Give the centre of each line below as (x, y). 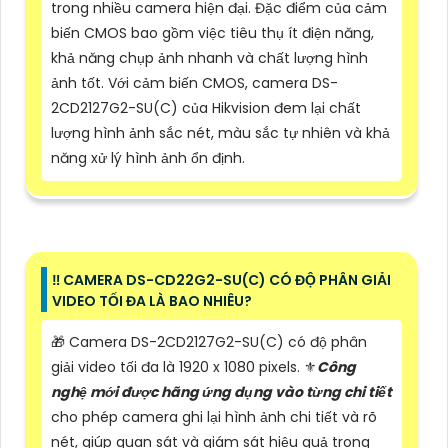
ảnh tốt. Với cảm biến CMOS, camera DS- (194, 83)
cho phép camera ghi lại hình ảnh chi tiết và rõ (214, 417)
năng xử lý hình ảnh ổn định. (148, 158)
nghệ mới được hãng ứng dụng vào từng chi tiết (221, 392)
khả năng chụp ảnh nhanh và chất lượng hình (209, 58)
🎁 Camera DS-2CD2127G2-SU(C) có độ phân (209, 342)
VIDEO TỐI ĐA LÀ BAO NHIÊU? (152, 301)
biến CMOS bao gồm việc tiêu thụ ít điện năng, (212, 33)
